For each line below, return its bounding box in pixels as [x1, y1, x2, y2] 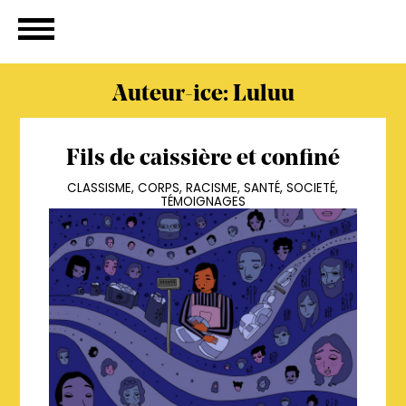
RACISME [186, 179, 238, 198]
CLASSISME [67, 179, 132, 198]
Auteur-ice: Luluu [111, 83, 295, 106]
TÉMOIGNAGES [159, 193, 246, 211]
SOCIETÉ [286, 179, 336, 198]
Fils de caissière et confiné [65, 148, 340, 171]
